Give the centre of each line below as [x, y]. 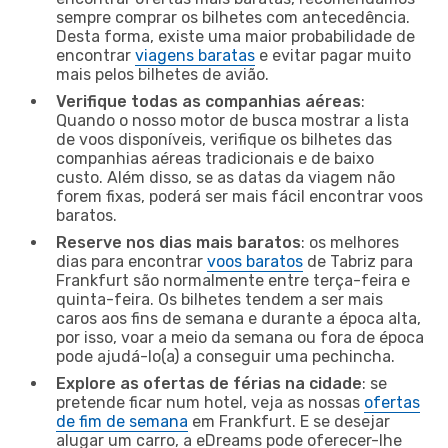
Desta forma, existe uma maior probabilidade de [235, 36]
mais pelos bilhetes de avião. [162, 74]
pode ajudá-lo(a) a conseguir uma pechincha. [225, 356]
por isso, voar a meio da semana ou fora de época [240, 337]
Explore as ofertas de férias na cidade [209, 383]
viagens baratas [195, 55]
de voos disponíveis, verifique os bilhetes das [224, 139]
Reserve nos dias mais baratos [178, 242]
